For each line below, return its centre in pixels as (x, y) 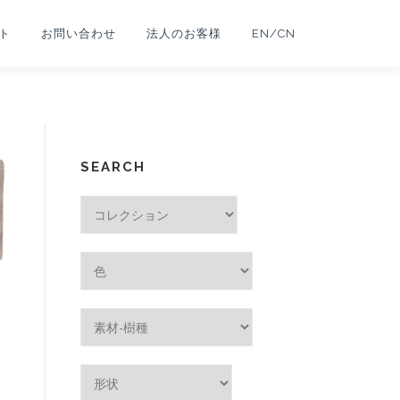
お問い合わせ (79, 33)
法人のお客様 (184, 33)
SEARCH (113, 167)
